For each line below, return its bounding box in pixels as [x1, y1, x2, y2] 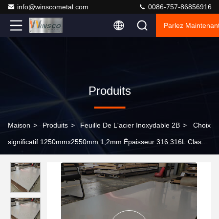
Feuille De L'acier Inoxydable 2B [80, 121, 180, 129]
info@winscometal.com [17, 3, 88, 11]
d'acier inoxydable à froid [8, 154, 85, 162]
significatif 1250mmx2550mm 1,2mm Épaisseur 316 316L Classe [8, 138, 209, 146]
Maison [8, 121, 30, 129]
